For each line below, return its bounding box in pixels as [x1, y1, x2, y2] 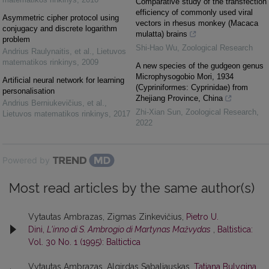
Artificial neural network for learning [2, 75, 124, 85]
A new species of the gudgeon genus [136, 61, 264, 70]
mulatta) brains [136, 29, 187, 38]
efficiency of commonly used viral [136, 7, 253, 17]
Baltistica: [217, 224, 253, 234]
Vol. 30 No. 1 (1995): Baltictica [28, 237, 141, 247]
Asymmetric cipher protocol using [2, 13, 119, 22]
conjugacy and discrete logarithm [2, 23, 117, 33]
